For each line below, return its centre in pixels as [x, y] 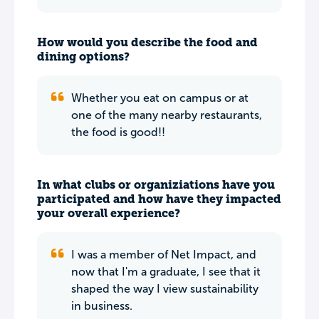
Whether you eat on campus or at [160, 98]
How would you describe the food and [147, 42]
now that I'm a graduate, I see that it [166, 272]
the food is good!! [118, 132]
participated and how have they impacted [159, 199]
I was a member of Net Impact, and [164, 255]
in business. [102, 306]
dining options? [83, 57]
